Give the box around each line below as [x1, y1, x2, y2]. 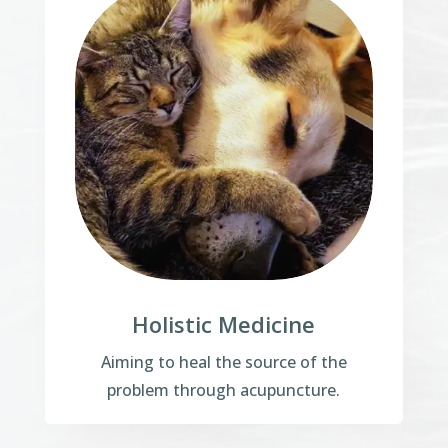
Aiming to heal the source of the [100, 351, 347, 374]
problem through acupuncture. [107, 379, 341, 402]
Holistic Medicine [132, 309, 316, 340]
